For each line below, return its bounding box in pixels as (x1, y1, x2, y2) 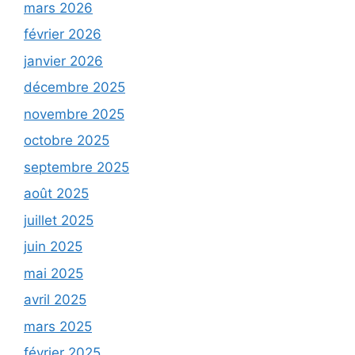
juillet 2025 (24, 212, 94, 228)
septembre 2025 (24, 158, 129, 175)
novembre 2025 (24, 105, 124, 122)
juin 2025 (24, 239, 82, 255)
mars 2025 (24, 318, 92, 334)
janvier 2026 (24, 52, 103, 69)
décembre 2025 (24, 79, 125, 96)
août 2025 (24, 185, 89, 202)
